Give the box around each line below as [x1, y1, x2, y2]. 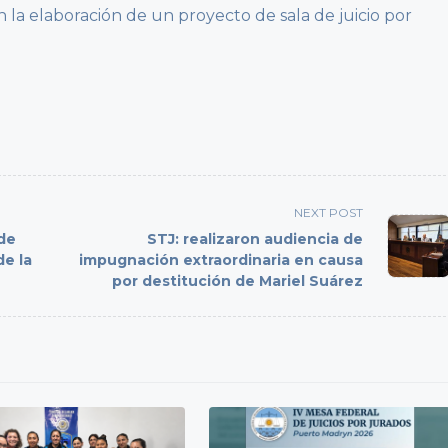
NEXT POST [294, 205, 364, 221]
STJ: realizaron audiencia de [147, 230, 364, 249]
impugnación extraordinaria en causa [79, 251, 364, 270]
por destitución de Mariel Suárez [112, 272, 364, 291]
